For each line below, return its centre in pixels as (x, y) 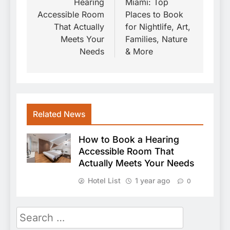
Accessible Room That (126, 151)
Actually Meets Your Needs (136, 163)
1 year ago (152, 180)
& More (139, 51)
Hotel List (104, 180)
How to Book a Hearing (129, 139)
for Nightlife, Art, (158, 26)
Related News (59, 114)
